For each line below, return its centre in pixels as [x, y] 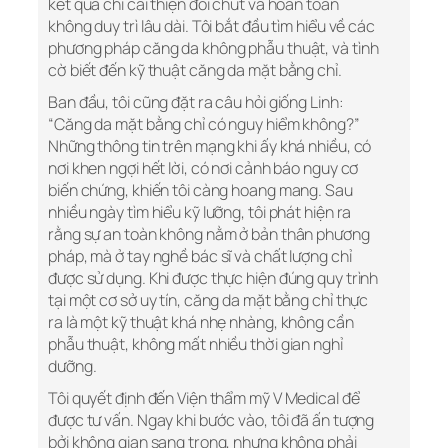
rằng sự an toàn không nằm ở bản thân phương [209, 234]
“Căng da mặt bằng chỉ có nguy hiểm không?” [204, 124]
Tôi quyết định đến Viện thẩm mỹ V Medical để [204, 398]
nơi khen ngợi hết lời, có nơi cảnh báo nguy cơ [203, 168]
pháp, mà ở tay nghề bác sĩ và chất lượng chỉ [200, 256]
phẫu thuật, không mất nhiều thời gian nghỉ [195, 344]
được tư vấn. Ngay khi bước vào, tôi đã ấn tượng [211, 420]
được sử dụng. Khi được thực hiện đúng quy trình [213, 278]
